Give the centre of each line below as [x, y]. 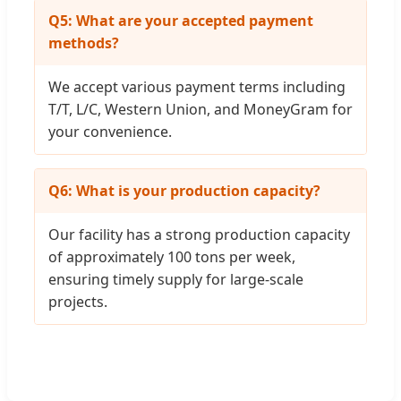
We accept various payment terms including [197, 87]
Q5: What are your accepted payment [181, 21]
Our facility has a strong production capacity [199, 235]
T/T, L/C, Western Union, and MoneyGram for [200, 110]
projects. [78, 302]
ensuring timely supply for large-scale [176, 280]
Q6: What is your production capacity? [184, 191]
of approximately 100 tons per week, [172, 257]
